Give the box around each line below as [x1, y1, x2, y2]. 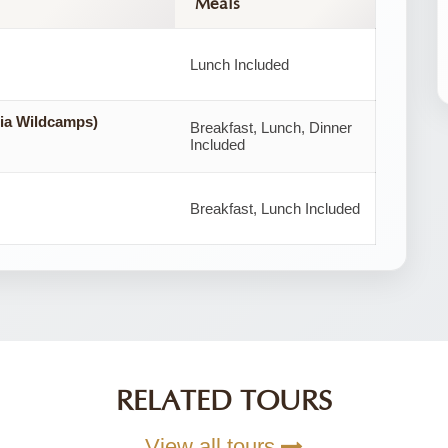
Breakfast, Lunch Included [190, 199, 360, 217]
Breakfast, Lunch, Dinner [190, 118, 352, 136]
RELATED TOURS [116, 385, 332, 417]
